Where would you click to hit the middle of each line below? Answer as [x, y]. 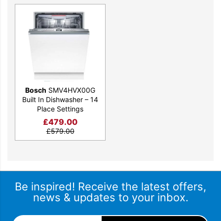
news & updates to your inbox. [110, 197]
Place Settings [60, 109]
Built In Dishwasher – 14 [60, 99]
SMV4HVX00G [71, 90]
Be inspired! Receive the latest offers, [110, 186]
